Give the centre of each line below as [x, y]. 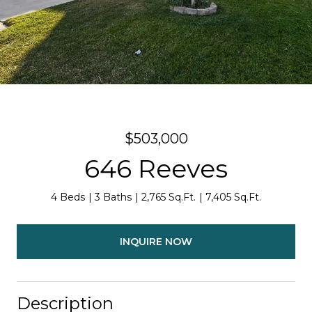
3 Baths [113, 197]
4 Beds [68, 197]
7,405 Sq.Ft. [233, 197]
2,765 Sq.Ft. [169, 197]
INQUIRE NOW [156, 241]
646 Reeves [156, 169]
